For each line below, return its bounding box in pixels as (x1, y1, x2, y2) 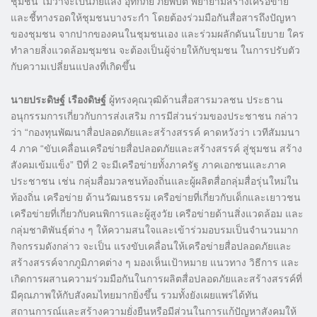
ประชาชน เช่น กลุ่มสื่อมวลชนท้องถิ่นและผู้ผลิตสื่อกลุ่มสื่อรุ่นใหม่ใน (11, 175, 299, 187)
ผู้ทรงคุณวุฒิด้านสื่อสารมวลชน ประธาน (106, 93, 283, 105)
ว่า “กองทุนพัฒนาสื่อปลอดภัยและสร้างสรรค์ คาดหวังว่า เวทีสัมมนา (11, 126, 300, 138)
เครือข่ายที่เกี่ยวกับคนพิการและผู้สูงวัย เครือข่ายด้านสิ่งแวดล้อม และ (11, 207, 304, 219)
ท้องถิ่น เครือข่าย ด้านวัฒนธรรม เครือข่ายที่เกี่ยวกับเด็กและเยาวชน (11, 191, 301, 203)
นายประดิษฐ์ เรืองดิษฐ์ (11, 93, 106, 105)
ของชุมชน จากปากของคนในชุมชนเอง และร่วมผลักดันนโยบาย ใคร (11, 28, 304, 40)
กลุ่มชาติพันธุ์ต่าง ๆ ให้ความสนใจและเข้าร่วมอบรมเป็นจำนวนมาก (11, 224, 298, 236)
